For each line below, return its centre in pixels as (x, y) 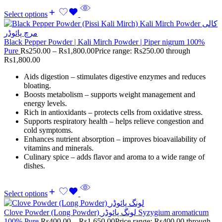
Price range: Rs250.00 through (142, 51)
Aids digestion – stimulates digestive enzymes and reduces (115, 77)
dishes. (34, 166)
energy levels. (45, 104)
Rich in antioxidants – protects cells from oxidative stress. (113, 112)
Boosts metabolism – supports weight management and (110, 95)
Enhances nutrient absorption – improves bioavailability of (115, 139)
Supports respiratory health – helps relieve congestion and (114, 121)
